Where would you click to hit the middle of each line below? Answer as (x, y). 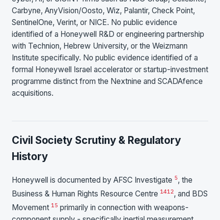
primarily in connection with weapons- (123, 208)
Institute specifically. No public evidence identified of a (105, 58)
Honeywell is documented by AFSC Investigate (93, 180)
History (30, 157)
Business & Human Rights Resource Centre (86, 194)
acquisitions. (33, 93)
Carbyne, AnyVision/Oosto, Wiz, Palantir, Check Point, (103, 11)
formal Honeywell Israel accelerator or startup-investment (110, 70)
